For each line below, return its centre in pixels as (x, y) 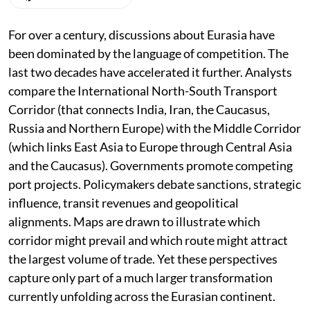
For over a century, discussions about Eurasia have (142, 34)
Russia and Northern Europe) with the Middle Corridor (155, 128)
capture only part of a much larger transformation (140, 277)
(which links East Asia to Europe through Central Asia (150, 146)
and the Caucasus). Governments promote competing (151, 165)
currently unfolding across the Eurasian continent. (142, 296)
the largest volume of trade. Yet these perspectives (143, 258)
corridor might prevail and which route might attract (148, 240)
